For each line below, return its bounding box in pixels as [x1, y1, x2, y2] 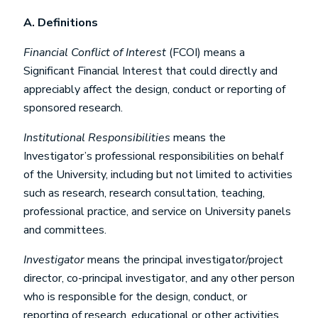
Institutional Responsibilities [23, 130, 170, 146]
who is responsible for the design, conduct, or [23, 289, 247, 305]
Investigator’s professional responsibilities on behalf [23, 148, 283, 164]
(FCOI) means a [169, 45, 245, 60]
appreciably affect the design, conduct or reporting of [23, 82, 285, 97]
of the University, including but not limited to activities [23, 167, 292, 182]
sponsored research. [23, 100, 123, 116]
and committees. [23, 222, 106, 238]
